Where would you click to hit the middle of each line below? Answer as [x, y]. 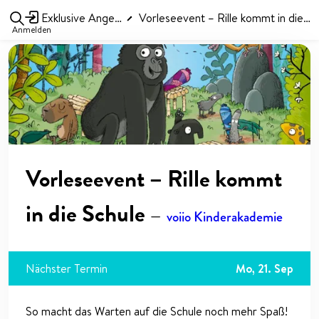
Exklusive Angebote [76, 17]
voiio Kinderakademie [225, 217]
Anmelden [32, 30]
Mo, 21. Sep [265, 269]
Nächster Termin [67, 269]
